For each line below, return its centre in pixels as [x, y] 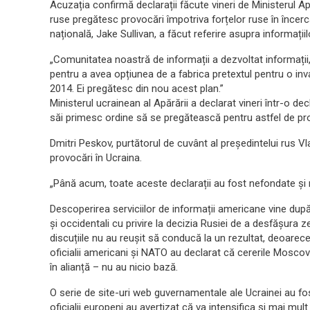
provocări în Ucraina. [96, 157]
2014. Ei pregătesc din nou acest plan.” [137, 88]
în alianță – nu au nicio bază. [114, 267]
